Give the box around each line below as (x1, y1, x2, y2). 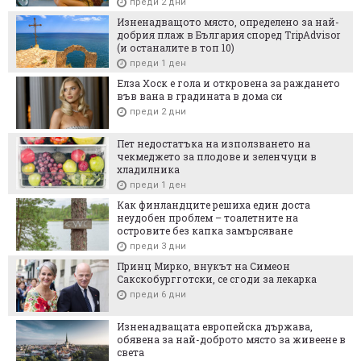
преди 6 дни (130, 288, 186, 300)
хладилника (117, 162, 180, 176)
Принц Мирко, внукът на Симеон (117, 259, 290, 272)
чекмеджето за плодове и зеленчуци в (117, 149, 317, 163)
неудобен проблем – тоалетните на (117, 210, 298, 224)
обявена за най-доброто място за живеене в (117, 332, 346, 346)
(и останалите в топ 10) (117, 40, 234, 54)
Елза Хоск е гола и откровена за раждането (117, 76, 340, 89)
